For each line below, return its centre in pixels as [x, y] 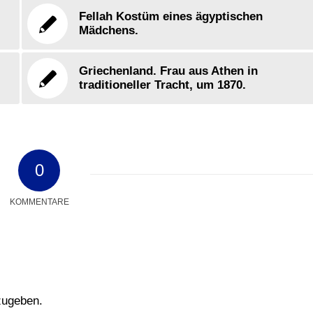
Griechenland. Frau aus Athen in [169, 71]
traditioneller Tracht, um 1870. [163, 85]
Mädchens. [109, 30]
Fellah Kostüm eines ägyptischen [171, 16]
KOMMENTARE [39, 202]
